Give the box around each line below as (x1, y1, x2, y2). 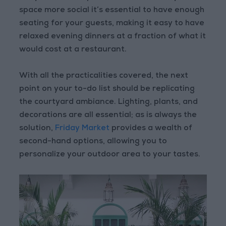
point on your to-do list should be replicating (19, 85, 195, 94)
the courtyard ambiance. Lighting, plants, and (19, 98, 198, 107)
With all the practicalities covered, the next (19, 72, 189, 81)
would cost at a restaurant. (19, 46, 127, 54)
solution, (19, 125, 55, 133)
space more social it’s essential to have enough (19, 7, 205, 15)
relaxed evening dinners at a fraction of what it (19, 33, 206, 41)
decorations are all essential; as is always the (19, 111, 197, 120)
